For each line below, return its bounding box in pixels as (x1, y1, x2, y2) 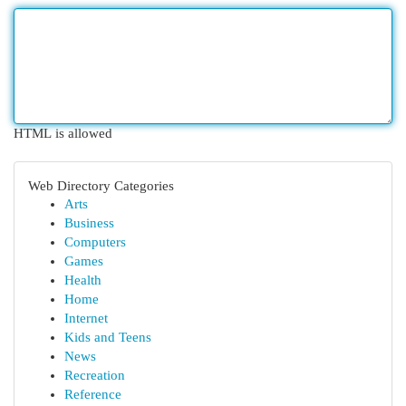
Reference (64, 387, 121, 401)
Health (64, 273, 101, 287)
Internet (64, 311, 108, 325)
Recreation (64, 368, 125, 382)
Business (64, 216, 114, 230)
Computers (64, 235, 126, 249)
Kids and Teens (64, 330, 151, 344)
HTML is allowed (14, 126, 112, 140)
